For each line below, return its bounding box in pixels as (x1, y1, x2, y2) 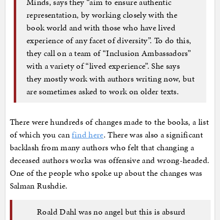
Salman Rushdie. (9, 180, 68, 192)
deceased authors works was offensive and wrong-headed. (9, 154, 210, 166)
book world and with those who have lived (27, 21, 176, 33)
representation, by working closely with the (27, 8, 178, 21)
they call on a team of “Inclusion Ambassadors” (27, 47, 192, 59)
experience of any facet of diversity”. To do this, (27, 34, 192, 46)
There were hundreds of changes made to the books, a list (9, 116, 209, 128)
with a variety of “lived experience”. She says (27, 59, 180, 72)
